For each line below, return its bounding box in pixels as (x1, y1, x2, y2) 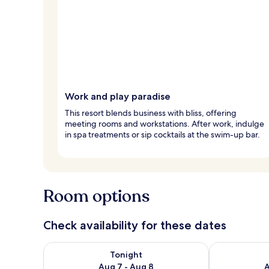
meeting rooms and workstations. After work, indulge (65, 118, 264, 129)
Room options (43, 184, 150, 208)
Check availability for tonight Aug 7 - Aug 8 (43, 241, 231, 254)
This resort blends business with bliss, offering (65, 107, 237, 118)
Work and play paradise (65, 90, 171, 102)
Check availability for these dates (43, 217, 226, 232)
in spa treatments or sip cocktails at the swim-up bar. (65, 128, 260, 140)
